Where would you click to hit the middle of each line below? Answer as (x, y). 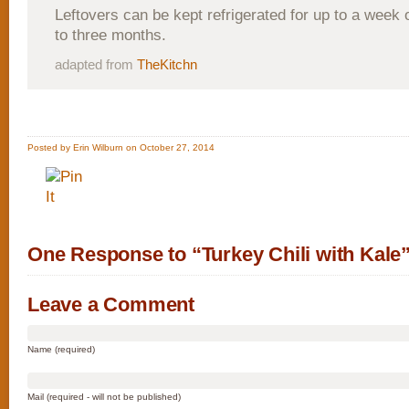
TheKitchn (167, 64)
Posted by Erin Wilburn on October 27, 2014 (121, 147)
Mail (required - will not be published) (104, 397)
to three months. (110, 35)
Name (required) (61, 349)
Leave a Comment (111, 304)
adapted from (96, 64)
